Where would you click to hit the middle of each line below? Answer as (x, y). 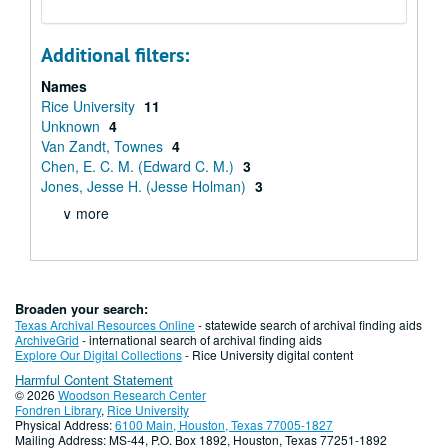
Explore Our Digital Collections (98, 354)
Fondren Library (58, 409)
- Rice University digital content (267, 354)
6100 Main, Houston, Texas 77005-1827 (224, 424)
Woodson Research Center (132, 394)
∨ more (85, 213)
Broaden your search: (81, 308)
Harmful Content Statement (94, 379)
